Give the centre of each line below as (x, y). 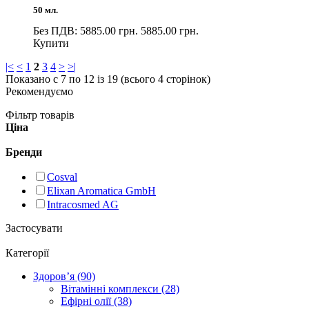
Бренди (24, 152)
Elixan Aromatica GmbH (101, 190)
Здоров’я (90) (64, 276)
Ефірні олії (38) (96, 301)
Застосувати (34, 228)
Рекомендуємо (39, 91)
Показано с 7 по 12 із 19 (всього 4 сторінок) (108, 79)
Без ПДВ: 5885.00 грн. (86, 30)
